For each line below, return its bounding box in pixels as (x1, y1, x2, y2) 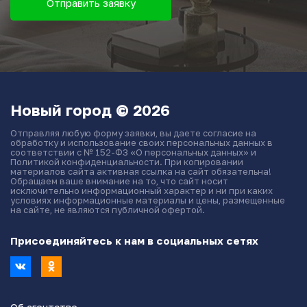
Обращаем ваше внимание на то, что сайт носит (10, 175, 228, 186)
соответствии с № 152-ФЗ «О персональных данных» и (10, 146, 256, 158)
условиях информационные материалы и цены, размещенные (10, 194, 285, 206)
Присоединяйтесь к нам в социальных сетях (10, 234, 258, 247)
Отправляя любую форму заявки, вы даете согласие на (10, 127, 256, 138)
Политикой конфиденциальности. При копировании (10, 156, 243, 167)
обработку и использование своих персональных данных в (10, 136, 273, 148)
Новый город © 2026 (10, 100, 170, 119)
